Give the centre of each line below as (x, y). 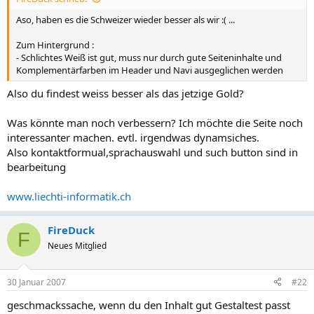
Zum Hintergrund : (55, 45)
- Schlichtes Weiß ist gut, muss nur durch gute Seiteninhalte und (149, 57)
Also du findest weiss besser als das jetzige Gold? (125, 93)
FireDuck (71, 230)
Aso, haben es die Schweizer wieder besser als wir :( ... (125, 19)
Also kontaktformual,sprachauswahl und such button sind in (152, 152)
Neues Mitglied (77, 246)
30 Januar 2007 (36, 282)
